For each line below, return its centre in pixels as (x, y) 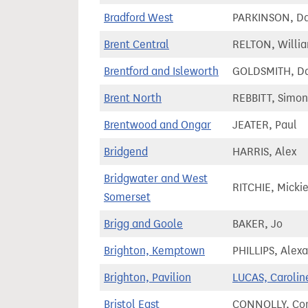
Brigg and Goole (143, 224)
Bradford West (139, 18)
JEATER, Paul (265, 125)
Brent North (133, 98)
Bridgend (126, 152)
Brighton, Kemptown (154, 251)
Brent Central (136, 44)
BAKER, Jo (257, 224)
